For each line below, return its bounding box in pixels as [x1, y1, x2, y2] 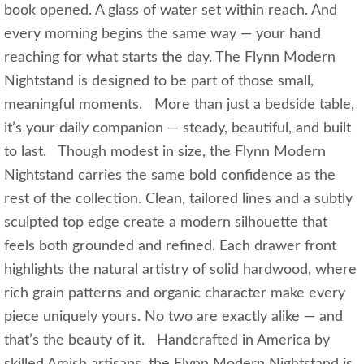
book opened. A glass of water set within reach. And [4, 2, 337, 18]
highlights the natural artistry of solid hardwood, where [4, 262, 357, 277]
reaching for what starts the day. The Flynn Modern [4, 50, 336, 65]
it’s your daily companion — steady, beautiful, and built [4, 120, 351, 136]
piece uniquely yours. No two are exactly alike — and [4, 309, 343, 324]
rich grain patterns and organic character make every [4, 285, 345, 301]
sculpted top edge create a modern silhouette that [4, 214, 327, 230]
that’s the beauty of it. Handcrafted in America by [4, 332, 330, 348]
